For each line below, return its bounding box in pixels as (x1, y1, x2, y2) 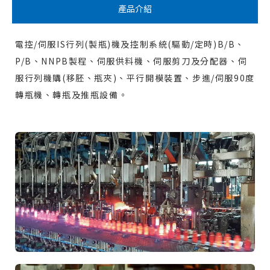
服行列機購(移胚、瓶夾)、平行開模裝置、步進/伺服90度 (15, 72, 255, 84)
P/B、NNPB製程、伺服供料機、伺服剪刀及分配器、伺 (15, 55, 248, 67)
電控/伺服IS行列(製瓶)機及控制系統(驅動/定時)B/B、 (15, 38, 245, 51)
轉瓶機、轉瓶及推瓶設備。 (15, 89, 128, 101)
